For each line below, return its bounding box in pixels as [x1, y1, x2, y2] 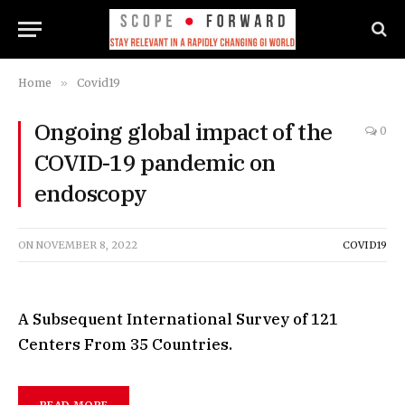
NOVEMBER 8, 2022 [36, 239, 137, 251]
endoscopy [34, 178, 147, 208]
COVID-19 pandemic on [34, 147, 276, 177]
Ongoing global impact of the [34, 117, 333, 146]
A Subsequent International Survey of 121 [18, 309, 338, 329]
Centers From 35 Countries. [18, 334, 232, 354]
